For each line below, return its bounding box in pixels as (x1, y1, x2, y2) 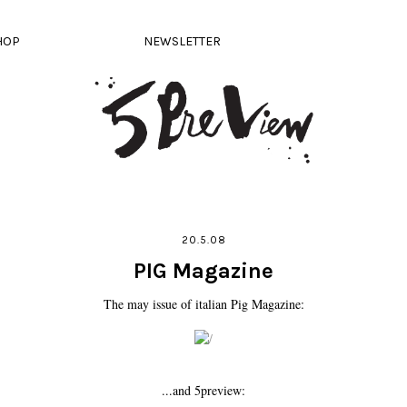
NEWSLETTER (144, 33, 221, 49)
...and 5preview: (162, 382, 245, 399)
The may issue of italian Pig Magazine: (103, 295, 304, 313)
